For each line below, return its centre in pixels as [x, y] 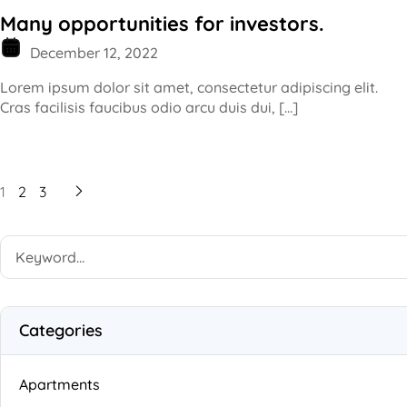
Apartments [60, 384]
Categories [61, 330]
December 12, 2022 [92, 52]
